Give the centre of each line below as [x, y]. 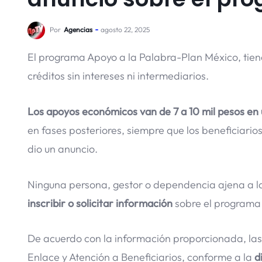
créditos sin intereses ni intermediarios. [118, 76]
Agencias [78, 30]
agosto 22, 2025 [125, 30]
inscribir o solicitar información [100, 203]
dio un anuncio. [63, 149]
